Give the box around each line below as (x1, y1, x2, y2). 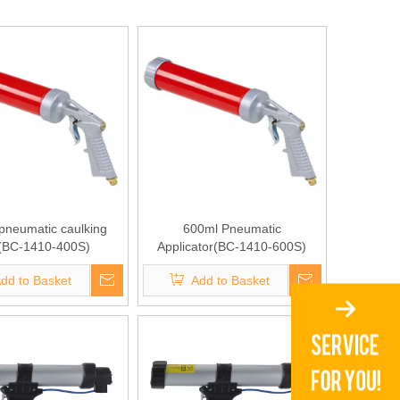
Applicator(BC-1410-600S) (157, 239, 307, 254)
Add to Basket (191, 273, 271, 287)
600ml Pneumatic (182, 221, 281, 236)
